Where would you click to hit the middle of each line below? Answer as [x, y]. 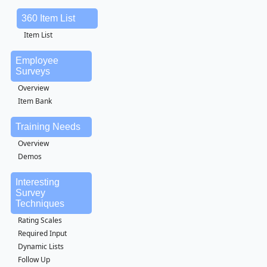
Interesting [38, 182]
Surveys [33, 71]
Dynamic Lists [41, 246]
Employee [37, 60]
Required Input [42, 233]
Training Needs [48, 127]
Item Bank [35, 101]
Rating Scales [40, 220]
